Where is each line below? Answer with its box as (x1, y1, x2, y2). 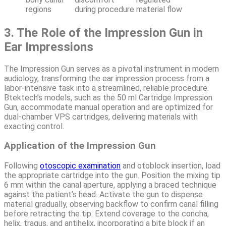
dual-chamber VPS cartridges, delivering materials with (4, 111, 198, 122)
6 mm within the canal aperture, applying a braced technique (4, 180, 216, 190)
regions (26, 4, 51, 14)
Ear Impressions (4, 39, 93, 54)
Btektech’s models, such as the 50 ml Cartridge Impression (4, 92, 212, 102)
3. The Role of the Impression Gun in (4, 25, 203, 40)
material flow (136, 4, 182, 14)
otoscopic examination (40, 161, 121, 171)
